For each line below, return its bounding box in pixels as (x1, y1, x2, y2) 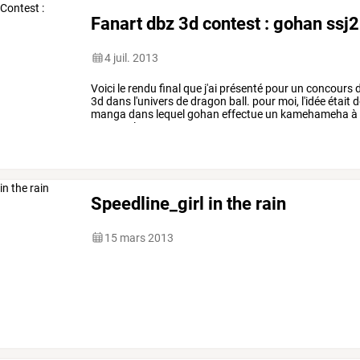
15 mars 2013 (104, 231, 174, 244)
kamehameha (278, 107, 350, 121)
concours (304, 81, 354, 95)
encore (91, 120, 125, 133)
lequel (153, 107, 186, 121)
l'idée (299, 94, 326, 108)
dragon (188, 94, 227, 108)
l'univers (131, 94, 174, 108)
